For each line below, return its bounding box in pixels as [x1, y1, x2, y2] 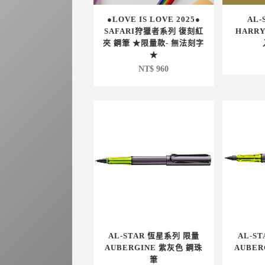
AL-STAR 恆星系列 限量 [108, 231, 199, 240]
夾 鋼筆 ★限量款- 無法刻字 [103, 38, 205, 47]
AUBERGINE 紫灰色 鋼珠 [105, 243, 203, 252]
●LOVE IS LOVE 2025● [106, 14, 201, 24]
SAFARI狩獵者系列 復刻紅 [104, 26, 203, 35]
